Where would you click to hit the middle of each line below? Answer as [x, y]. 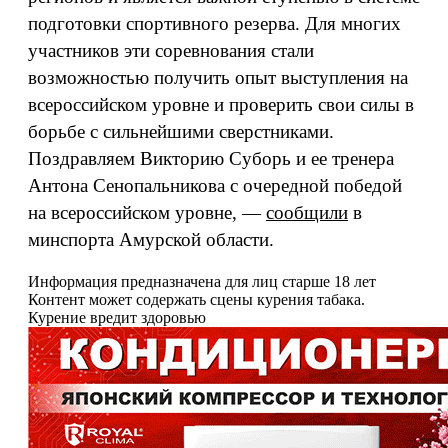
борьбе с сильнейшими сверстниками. [181, 131]
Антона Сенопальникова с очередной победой [215, 185]
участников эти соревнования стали [171, 50]
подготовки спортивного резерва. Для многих [214, 23]
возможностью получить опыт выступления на [218, 77]
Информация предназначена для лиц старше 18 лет [202, 281]
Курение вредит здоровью [117, 317]
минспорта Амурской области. [151, 239]
